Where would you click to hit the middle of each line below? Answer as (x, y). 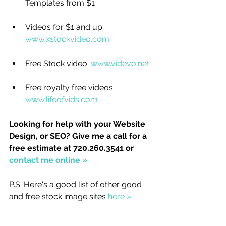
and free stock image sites (59, 196)
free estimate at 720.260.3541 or (72, 148)
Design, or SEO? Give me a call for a (79, 136)
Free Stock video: (58, 63)
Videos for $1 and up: (66, 27)
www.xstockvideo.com (67, 39)
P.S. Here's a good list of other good (76, 184)
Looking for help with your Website (78, 124)
